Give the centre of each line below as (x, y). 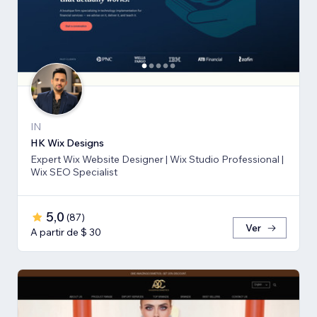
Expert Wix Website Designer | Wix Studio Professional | (157, 160)
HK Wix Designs (67, 143)
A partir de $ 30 (66, 232)
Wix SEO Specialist (74, 172)
